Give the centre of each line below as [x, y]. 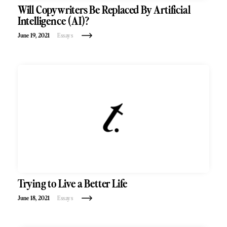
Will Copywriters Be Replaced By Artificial [104, 10]
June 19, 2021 [34, 35]
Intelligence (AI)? [53, 21]
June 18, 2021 [34, 198]
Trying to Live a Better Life [72, 184]
